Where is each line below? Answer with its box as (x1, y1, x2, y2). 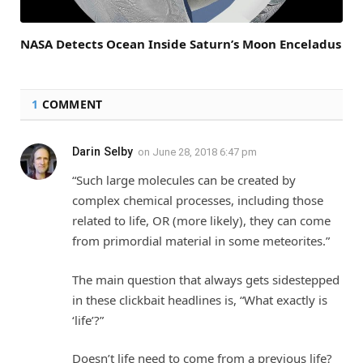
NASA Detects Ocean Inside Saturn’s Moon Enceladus (20, 36, 341, 53)
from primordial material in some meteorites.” (72, 233, 330, 250)
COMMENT (38, 96, 103, 113)
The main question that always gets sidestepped (72, 271, 340, 288)
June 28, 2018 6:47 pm (152, 146, 257, 159)
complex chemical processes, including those (72, 192, 323, 209)
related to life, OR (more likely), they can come (72, 212, 331, 229)
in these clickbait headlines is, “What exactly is (72, 291, 327, 308)
